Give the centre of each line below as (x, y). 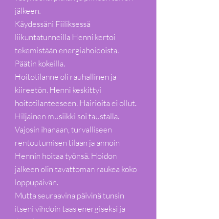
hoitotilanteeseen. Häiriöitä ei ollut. (76, 103)
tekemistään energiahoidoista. (67, 50)
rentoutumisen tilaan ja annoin (67, 142)
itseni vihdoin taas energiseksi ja (70, 208)
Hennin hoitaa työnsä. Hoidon (66, 156)
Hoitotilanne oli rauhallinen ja (66, 77)
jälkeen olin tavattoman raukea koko (76, 169)
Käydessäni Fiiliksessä (53, 24)
